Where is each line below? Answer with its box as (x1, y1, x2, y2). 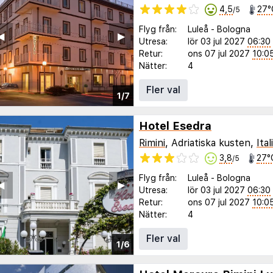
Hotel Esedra (139, 119, 211, 132)
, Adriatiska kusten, (165, 136, 257, 149)
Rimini (139, 136, 165, 149)
